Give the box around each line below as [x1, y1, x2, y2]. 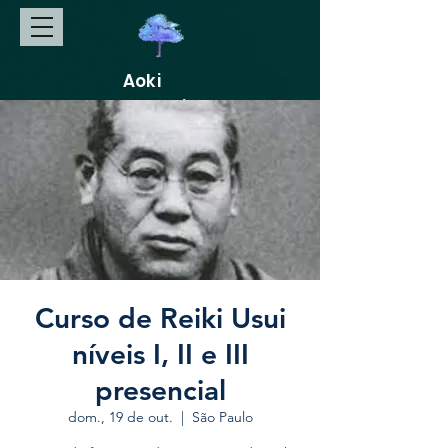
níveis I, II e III [71, 337, 249, 371]
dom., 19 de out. [67, 408, 173, 426]
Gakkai [123, 95, 187, 119]
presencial [94, 373, 226, 407]
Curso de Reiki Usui [34, 301, 286, 335]
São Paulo [191, 408, 253, 426]
